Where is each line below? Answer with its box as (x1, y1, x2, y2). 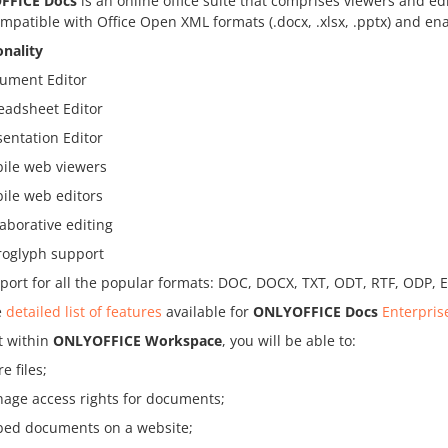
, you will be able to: (222, 331, 356, 350)
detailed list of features (6, 302, 162, 321)
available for (162, 302, 253, 321)
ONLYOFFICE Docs (253, 302, 378, 321)
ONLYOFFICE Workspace (53, 331, 222, 350)
